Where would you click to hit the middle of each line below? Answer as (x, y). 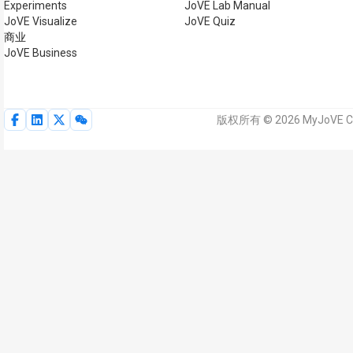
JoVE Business (41, 53)
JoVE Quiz (210, 21)
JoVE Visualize (41, 21)
